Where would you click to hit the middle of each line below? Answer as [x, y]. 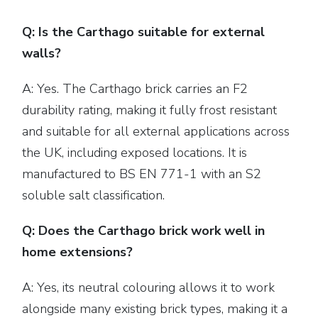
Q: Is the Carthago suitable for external [144, 32]
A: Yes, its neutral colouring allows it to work [149, 287]
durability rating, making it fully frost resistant [150, 110]
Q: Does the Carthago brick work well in [144, 231]
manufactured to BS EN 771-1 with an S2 [142, 174]
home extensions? [78, 252]
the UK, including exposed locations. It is [135, 153]
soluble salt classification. [94, 195]
